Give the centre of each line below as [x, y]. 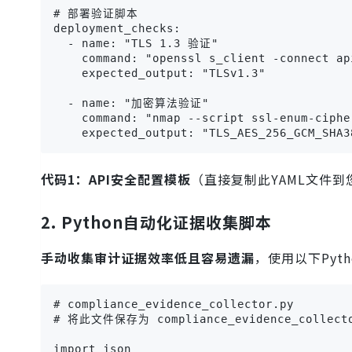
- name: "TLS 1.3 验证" [136, 43]
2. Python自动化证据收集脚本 [156, 222]
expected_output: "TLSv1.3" [159, 73]
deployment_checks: [117, 28]
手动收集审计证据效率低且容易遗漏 [148, 257]
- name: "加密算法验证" [131, 103]
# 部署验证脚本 [96, 13]
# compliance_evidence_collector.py [174, 304]
